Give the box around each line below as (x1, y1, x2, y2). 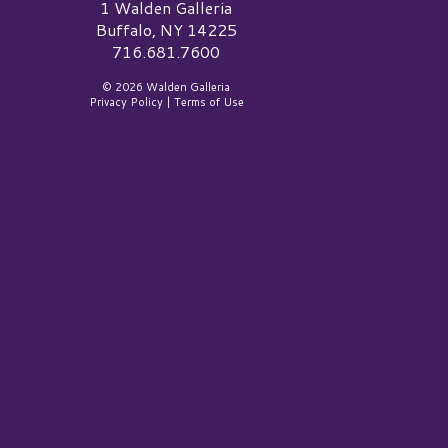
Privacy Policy (88, 93, 163, 110)
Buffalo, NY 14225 (95, 17, 237, 41)
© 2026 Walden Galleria (102, 78, 230, 95)
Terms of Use (173, 93, 244, 110)
